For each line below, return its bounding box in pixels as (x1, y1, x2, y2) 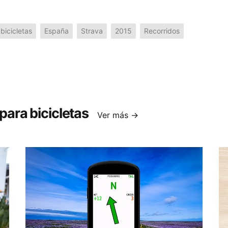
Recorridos (144, 26, 180, 35)
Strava (81, 26, 103, 35)
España (44, 26, 69, 35)
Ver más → (97, 110, 139, 120)
